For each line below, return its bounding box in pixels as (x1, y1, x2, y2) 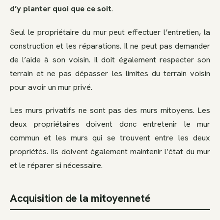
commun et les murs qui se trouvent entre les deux (10, 132, 210, 143)
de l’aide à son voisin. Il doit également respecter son (10, 54, 210, 65)
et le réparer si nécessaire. (10, 160, 103, 171)
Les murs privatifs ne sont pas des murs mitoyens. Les (10, 105, 210, 116)
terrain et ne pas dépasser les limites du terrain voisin (10, 67, 210, 79)
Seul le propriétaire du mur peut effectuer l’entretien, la (10, 26, 210, 37)
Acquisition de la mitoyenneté (10, 191, 151, 205)
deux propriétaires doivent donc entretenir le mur (10, 118, 210, 130)
